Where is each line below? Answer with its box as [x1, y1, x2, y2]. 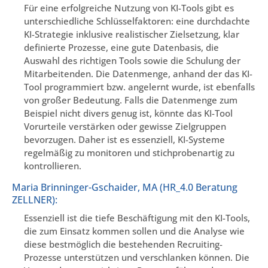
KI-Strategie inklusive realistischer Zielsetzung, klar [24, 28, 239, 41]
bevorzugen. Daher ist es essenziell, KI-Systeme [24, 133, 225, 146]
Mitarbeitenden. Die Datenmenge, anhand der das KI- [24, 68, 252, 80]
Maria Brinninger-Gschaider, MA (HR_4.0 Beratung [12, 180, 237, 194]
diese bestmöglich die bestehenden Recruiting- [24, 237, 223, 250]
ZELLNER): [12, 193, 57, 206]
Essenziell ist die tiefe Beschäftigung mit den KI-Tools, [24, 211, 250, 224]
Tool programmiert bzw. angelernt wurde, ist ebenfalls [24, 81, 255, 93]
